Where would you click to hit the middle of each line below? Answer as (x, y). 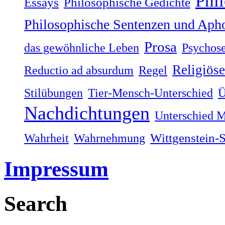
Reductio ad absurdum (79, 70)
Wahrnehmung (109, 138)
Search (36, 203)
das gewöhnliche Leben (82, 47)
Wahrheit (46, 138)
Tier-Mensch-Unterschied (150, 92)
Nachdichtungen (87, 113)
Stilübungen (53, 92)
